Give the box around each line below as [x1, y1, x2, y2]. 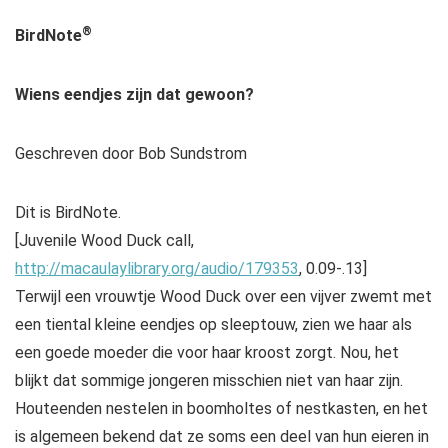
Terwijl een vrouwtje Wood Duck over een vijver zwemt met [15, 287, 432, 307]
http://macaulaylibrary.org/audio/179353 [15, 259, 299, 279]
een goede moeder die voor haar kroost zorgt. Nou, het [15, 343, 399, 363]
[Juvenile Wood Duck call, [15, 231, 194, 251]
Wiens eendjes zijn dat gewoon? [15, 85, 254, 105]
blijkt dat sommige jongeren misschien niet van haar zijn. [15, 371, 403, 391]
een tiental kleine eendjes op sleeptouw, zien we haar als [15, 315, 412, 335]
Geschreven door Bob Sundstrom [15, 144, 247, 164]
